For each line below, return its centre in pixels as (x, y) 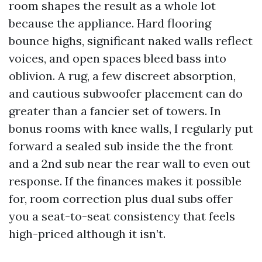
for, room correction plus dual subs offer (121, 199)
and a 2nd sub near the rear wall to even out (130, 163)
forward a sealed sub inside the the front (121, 146)
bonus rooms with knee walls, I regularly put (131, 128)
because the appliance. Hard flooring (110, 23)
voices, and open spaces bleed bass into (118, 58)
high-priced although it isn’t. (87, 234)
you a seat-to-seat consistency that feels (122, 216)
